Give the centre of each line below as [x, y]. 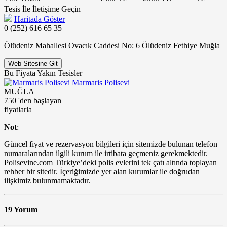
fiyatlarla [18, 109]
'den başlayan [40, 100]
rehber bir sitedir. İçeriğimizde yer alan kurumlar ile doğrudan [102, 171]
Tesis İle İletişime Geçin [42, 9]
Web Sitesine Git [33, 63]
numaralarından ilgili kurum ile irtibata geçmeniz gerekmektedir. [106, 153]
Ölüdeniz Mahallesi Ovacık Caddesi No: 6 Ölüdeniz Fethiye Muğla [112, 45]
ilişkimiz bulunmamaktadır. [47, 180]
